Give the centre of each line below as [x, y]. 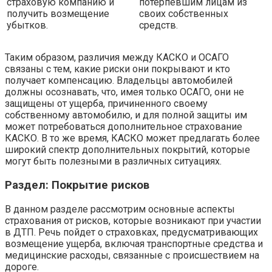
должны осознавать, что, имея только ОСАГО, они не [124, 92]
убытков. [27, 25]
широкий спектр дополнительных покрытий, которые [127, 150]
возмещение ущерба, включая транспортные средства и [134, 243]
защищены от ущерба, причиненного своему [106, 104]
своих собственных [184, 13]
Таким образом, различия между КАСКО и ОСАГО [117, 58]
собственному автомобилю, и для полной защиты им [126, 115]
